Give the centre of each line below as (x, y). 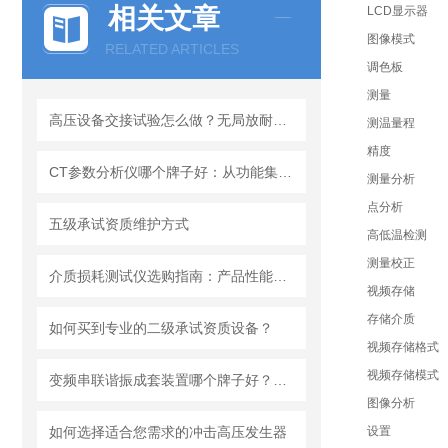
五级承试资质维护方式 (119, 224)
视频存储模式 (402, 375)
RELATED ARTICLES (172, 49)
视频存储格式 (402, 347)
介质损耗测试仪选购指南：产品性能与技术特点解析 (280, 276)
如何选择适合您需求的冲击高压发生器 (168, 432)
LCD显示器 (397, 11)
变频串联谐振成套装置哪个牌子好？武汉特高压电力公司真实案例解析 (280, 380)
